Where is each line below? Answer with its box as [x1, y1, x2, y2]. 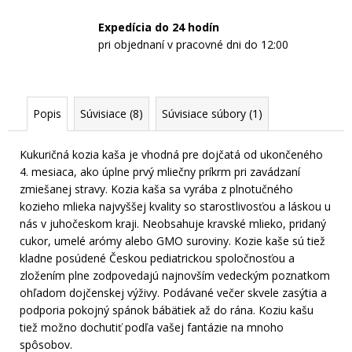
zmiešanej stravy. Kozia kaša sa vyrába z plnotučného [20, 181, 293, 196]
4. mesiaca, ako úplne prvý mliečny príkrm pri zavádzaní [20, 163, 300, 179]
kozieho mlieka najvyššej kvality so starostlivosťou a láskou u [20, 198, 331, 214]
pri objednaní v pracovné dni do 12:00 [98, 37, 288, 53]
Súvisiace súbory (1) [162, 105, 262, 121]
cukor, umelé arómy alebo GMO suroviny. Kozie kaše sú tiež [20, 233, 325, 248]
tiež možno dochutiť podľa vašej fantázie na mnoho [20, 319, 284, 335]
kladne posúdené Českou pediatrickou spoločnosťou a [20, 250, 295, 266]
